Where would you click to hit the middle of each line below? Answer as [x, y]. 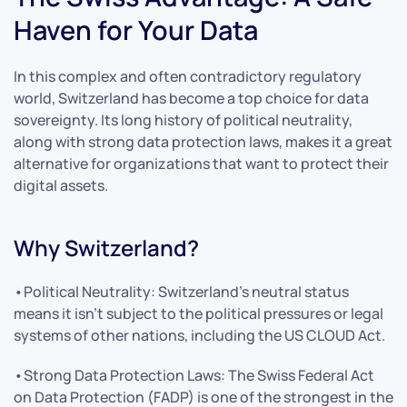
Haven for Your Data [136, 30]
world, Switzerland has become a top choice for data [191, 98]
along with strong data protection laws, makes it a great [203, 141]
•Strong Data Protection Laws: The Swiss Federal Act [194, 375]
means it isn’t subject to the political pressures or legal [199, 313]
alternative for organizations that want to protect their [201, 163]
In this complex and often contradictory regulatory [188, 76]
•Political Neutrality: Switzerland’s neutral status [181, 291]
